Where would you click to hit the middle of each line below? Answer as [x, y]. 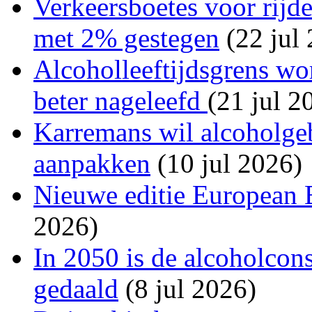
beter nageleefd [120, 100]
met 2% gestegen [126, 38]
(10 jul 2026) [226, 163]
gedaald [76, 288]
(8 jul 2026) [187, 288]
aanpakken [92, 163]
